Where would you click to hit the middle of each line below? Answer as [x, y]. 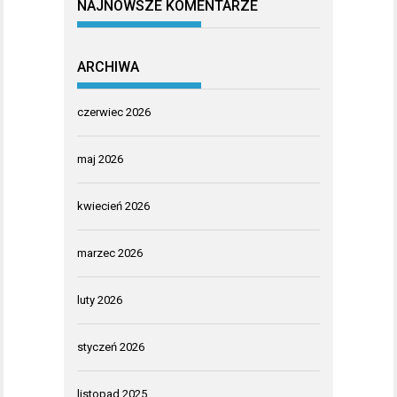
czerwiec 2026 [114, 112]
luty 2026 [100, 300]
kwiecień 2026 [113, 206]
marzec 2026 [110, 253]
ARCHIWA [108, 66]
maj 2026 [100, 159]
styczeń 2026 [111, 346]
